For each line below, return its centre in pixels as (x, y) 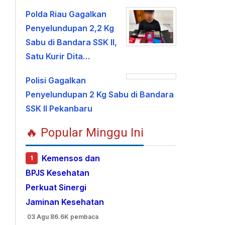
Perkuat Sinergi (56, 188)
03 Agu (38, 217)
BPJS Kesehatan (58, 173)
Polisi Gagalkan (56, 80)
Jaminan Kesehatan (65, 202)
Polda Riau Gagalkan (66, 14)
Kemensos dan (71, 158)
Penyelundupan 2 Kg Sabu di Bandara (100, 94)
